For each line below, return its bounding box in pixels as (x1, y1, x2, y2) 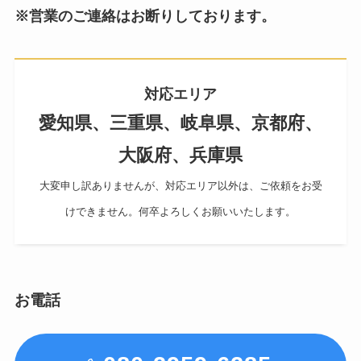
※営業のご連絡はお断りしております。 (14, 7, 276, 24)
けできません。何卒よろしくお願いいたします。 (65, 205, 296, 218)
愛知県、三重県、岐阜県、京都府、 (39, 112, 322, 133)
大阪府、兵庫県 (118, 144, 243, 165)
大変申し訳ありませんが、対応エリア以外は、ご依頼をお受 (39, 179, 322, 192)
